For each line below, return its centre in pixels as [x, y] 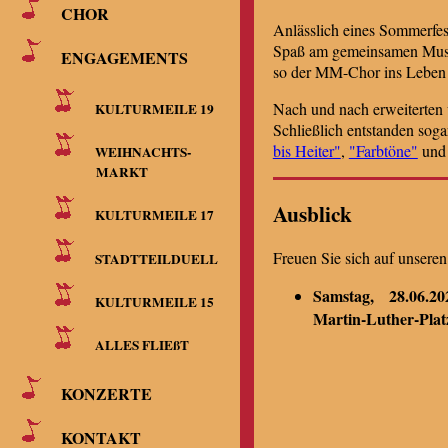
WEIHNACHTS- [142, 151]
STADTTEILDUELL [156, 258]
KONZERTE [107, 393]
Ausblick [319, 214]
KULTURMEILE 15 [154, 301]
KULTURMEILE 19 [154, 108]
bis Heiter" [306, 151]
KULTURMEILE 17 [154, 214]
